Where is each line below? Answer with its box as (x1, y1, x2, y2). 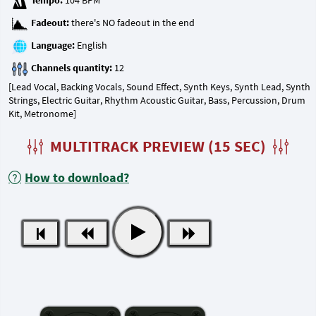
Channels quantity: (31, 61, 112, 75)
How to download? (25, 169, 129, 186)
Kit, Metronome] (8, 107, 76, 120)
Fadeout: (31, 16, 69, 30)
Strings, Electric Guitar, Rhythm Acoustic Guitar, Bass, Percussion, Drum (8, 94, 305, 107)
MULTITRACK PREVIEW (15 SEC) (50, 136, 266, 156)
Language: (31, 39, 75, 52)
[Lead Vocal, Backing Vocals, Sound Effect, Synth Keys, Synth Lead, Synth (8, 80, 310, 93)
